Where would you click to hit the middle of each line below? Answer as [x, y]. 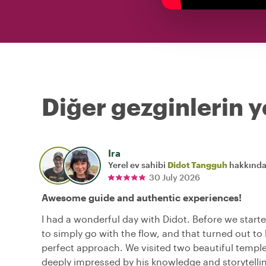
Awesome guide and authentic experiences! [142, 198]
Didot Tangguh [197, 165]
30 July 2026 [175, 178]
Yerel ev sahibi [138, 165]
